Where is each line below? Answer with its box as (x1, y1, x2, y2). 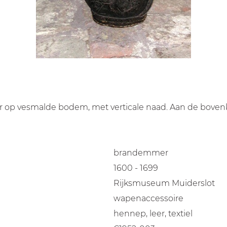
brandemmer (113, 148, 168, 158)
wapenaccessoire (113, 194, 183, 203)
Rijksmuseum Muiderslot (113, 178, 215, 188)
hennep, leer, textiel (113, 209, 193, 218)
